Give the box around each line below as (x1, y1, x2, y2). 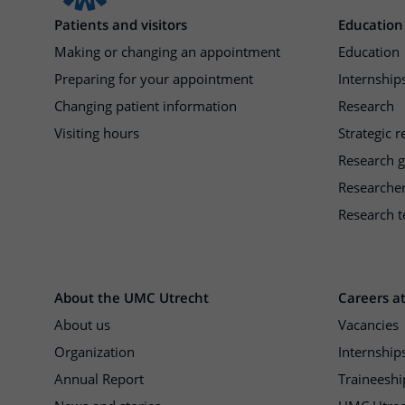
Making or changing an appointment (54, 42, 280, 61)
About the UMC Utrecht (54, 288, 209, 306)
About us (54, 316, 110, 334)
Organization (54, 343, 135, 361)
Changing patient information (54, 97, 237, 115)
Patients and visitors (54, 15, 187, 33)
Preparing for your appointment (54, 70, 253, 88)
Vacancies (338, 316, 399, 334)
